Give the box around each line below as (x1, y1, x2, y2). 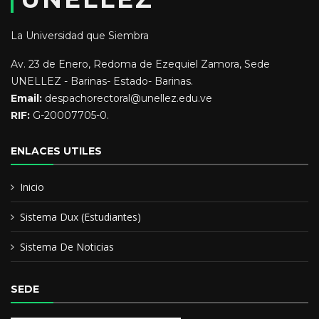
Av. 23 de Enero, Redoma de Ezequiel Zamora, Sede (11, 58, 270, 70)
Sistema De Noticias (20, 240, 114, 253)
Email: (11, 92, 42, 105)
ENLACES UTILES (11, 145, 102, 157)
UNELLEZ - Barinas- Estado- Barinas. (11, 75, 193, 88)
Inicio (20, 180, 44, 194)
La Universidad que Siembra (11, 29, 149, 42)
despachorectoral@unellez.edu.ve (42, 92, 212, 105)
